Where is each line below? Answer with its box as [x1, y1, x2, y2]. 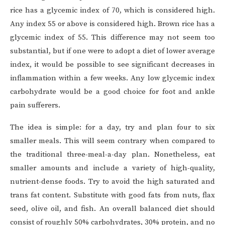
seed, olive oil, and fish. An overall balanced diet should [10, 204, 215, 214]
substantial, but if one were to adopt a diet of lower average [10, 46, 215, 56]
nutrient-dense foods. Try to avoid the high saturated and [10, 177, 215, 187]
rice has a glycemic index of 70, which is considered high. [10, 6, 215, 16]
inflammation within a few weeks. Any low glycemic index [10, 73, 215, 83]
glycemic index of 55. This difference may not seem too [10, 33, 215, 43]
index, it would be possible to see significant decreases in [10, 60, 215, 70]
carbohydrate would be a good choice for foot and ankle [10, 87, 215, 97]
